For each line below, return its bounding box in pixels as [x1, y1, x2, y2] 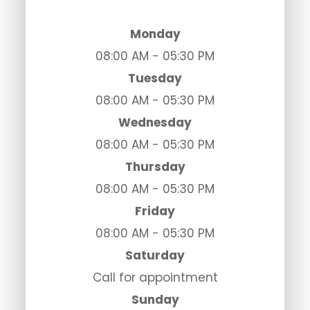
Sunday [131, 291, 179, 309]
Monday [129, 26, 181, 43]
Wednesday [118, 114, 192, 131]
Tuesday [128, 70, 182, 87]
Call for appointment [92, 269, 218, 286]
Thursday [125, 158, 185, 176]
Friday [135, 203, 175, 220]
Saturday [125, 247, 185, 264]
